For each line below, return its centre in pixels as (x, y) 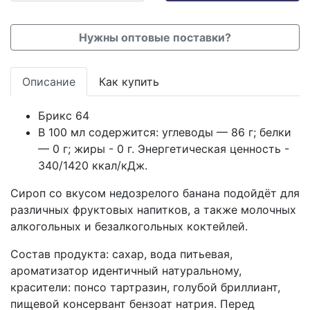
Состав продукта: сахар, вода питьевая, (121, 254)
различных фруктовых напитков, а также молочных (153, 210)
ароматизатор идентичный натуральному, (126, 271)
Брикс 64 (64, 116)
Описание (49, 82)
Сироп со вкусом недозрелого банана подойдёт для (155, 193)
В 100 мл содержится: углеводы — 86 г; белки (165, 132)
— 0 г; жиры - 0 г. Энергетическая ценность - (164, 149)
